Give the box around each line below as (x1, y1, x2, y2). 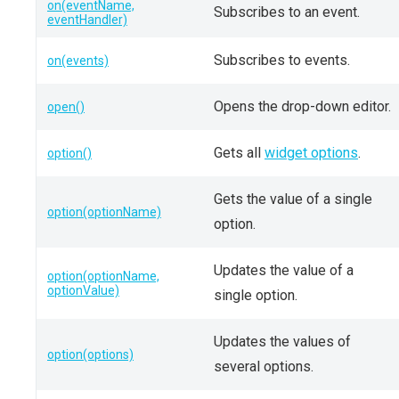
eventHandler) (47, 12, 127, 27)
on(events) (47, 53, 109, 68)
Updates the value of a (214, 262, 354, 279)
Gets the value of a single (214, 191, 372, 208)
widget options (265, 144, 358, 161)
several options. (214, 358, 313, 375)
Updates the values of (214, 333, 351, 350)
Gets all (214, 144, 265, 161)
